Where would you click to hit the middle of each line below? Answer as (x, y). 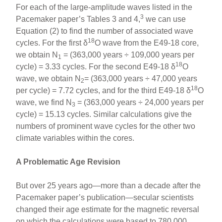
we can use (165, 19)
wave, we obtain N (49, 78)
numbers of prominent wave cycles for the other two (106, 126)
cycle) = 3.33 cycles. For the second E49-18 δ (96, 66)
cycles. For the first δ (52, 43)
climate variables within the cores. (75, 138)
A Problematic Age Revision (68, 162)
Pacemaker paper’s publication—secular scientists (105, 197)
